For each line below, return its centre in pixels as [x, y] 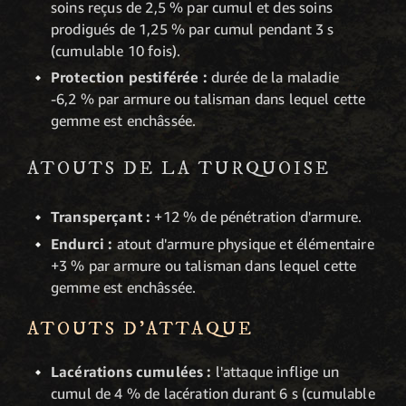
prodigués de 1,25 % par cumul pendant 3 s [193, 29]
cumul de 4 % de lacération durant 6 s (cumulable [213, 394]
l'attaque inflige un [275, 372]
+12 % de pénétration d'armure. [256, 217]
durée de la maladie [275, 77]
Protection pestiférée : [131, 77]
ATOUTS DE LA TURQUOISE [179, 169]
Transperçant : [101, 217]
